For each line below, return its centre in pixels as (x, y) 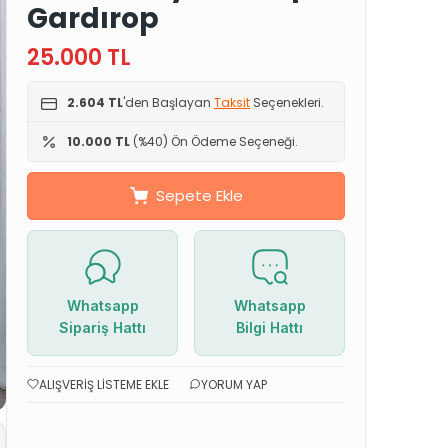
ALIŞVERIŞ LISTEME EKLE (104, 384)
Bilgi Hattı (269, 327)
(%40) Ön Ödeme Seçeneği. (214, 141)
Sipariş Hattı (102, 327)
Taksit (232, 102)
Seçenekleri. (287, 102)
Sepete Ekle (199, 195)
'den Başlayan (168, 102)
